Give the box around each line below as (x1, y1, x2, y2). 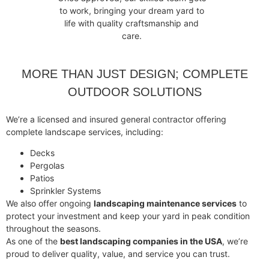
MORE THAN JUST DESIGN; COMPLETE (21, 67, 248, 81)
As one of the (6, 236, 60, 247)
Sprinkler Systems (30, 186, 101, 196)
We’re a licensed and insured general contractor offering (6, 114, 226, 125)
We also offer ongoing (6, 198, 94, 209)
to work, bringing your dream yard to (59, 5, 204, 16)
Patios (30, 173, 54, 184)
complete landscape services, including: (6, 127, 163, 138)
